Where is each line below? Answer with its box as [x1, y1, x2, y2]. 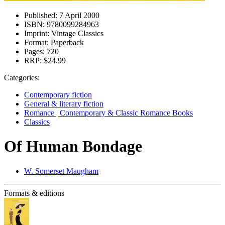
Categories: [4, 73, 40, 82]
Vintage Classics [49, 29, 103, 38]
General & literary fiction [24, 99, 103, 108]
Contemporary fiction [24, 90, 92, 99]
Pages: [24, 47, 45, 56]
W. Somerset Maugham [24, 166, 98, 175]
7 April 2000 [57, 11, 99, 20]
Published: [24, 11, 57, 20]
